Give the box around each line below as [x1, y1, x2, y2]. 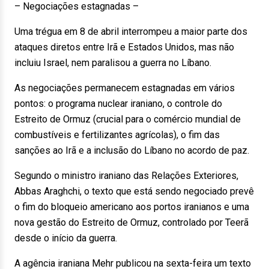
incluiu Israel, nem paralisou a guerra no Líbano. [14, 57, 211, 68]
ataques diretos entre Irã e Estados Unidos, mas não [14, 41, 234, 53]
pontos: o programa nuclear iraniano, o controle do [14, 98, 222, 109]
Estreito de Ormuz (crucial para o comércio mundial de [14, 113, 241, 125]
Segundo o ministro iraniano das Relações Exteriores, [14, 170, 238, 181]
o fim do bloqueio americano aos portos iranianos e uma [14, 201, 249, 213]
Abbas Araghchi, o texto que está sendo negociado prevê [14, 186, 254, 197]
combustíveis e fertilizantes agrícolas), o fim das [14, 129, 220, 141]
